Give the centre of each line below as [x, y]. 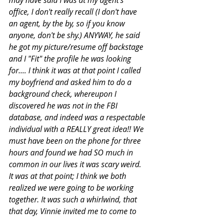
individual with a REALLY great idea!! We [77, 129]
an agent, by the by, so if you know [68, 23]
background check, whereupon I [64, 94]
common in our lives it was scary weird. [76, 164]
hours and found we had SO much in [72, 152]
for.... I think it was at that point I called [76, 70]
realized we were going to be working [72, 187]
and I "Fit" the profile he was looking [71, 58]
